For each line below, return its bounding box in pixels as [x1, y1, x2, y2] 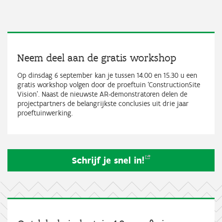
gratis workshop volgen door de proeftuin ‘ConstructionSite [17, 80, 200, 90]
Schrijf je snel [71, 154, 134, 166]
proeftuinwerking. [17, 109, 73, 118]
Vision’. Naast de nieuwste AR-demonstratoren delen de [17, 90, 187, 99]
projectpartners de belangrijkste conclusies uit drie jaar [17, 99, 189, 109]
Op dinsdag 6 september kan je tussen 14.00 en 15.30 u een [17, 71, 197, 80]
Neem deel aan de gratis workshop [17, 51, 176, 65]
